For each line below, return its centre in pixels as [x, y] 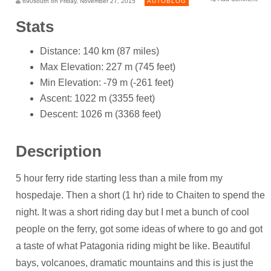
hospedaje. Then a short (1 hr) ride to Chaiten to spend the [140, 195]
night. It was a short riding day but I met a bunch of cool [132, 212]
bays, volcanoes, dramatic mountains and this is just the [135, 263]
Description [59, 152]
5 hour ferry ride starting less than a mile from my [119, 178]
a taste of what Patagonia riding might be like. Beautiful [133, 246]
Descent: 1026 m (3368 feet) [100, 114]
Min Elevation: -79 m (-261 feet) [107, 83]
